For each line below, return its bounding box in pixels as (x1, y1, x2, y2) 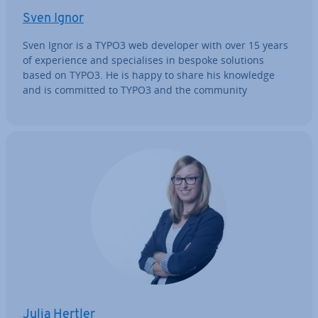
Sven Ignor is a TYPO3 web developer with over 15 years (23, 38, 288, 52)
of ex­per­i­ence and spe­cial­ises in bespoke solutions (23, 53, 264, 67)
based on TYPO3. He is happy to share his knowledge (23, 68, 275, 82)
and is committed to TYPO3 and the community (23, 83, 247, 97)
